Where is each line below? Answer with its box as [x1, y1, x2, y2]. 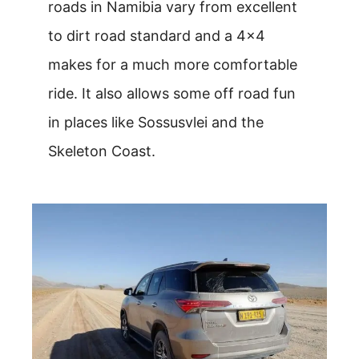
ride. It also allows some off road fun [48, 85, 296, 102]
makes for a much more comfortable [48, 56, 297, 73]
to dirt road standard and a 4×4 [48, 27, 265, 44]
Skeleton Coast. [48, 143, 155, 159]
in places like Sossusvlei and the [48, 114, 264, 131]
